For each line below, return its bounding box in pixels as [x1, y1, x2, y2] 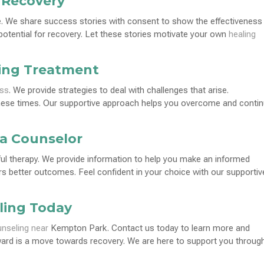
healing [229, 28, 256, 39]
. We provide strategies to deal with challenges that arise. [9, 84, 229, 95]
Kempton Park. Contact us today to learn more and [48, 222, 250, 233]
